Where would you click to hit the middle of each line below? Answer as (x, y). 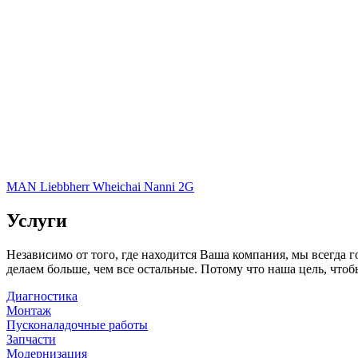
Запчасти (31, 339)
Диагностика (42, 296)
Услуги (37, 220)
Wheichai (118, 186)
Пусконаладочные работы (77, 324)
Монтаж (29, 310)
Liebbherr (66, 186)
